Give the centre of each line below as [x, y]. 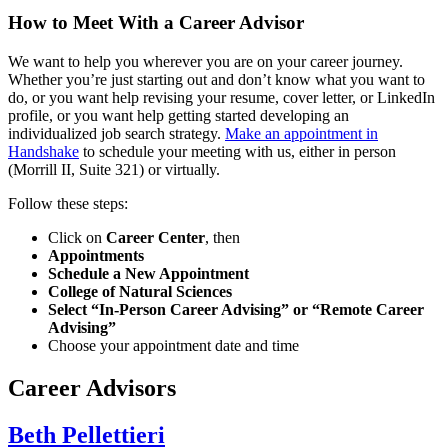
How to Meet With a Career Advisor [156, 23]
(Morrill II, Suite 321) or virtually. [116, 170]
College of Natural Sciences [140, 292]
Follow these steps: [70, 204]
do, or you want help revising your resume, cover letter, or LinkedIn [221, 98]
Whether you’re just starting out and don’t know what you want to [216, 80]
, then [222, 238]
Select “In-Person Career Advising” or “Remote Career [236, 310]
